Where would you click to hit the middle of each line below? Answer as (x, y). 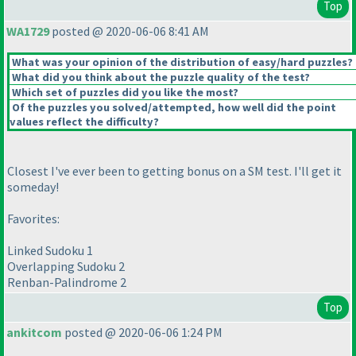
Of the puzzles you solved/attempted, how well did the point (173, 108)
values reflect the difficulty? (84, 122)
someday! (33, 187)
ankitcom (34, 333)
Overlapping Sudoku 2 (66, 267)
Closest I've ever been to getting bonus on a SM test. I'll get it (174, 171)
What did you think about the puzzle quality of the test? (160, 77)
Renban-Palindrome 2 (67, 282)
